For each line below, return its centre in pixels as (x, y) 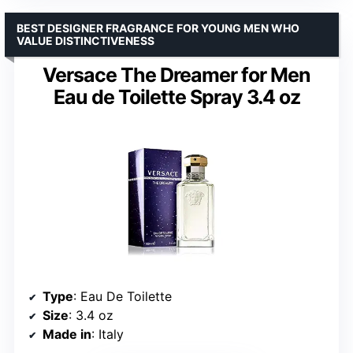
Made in (67, 334)
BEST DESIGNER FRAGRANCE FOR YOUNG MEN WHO (158, 28)
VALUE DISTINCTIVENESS (85, 40)
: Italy (108, 334)
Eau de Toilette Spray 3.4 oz (176, 97)
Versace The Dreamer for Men (176, 74)
